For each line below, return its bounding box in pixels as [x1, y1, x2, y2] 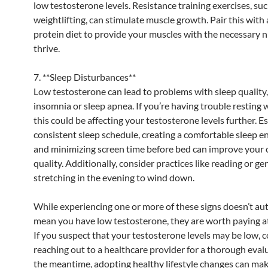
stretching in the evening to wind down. [33, 171, 194, 183]
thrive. [33, 42, 60, 54]
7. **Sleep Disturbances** [33, 71, 136, 83]
